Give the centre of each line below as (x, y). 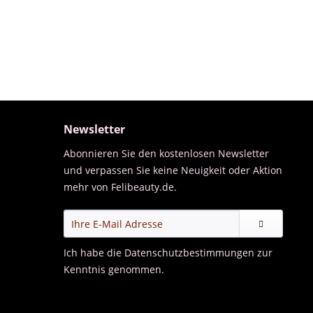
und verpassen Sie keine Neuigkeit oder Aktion (173, 170)
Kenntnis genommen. (114, 269)
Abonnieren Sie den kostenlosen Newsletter (166, 153)
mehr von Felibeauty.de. (120, 187)
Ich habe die (94, 253)
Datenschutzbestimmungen (189, 253)
